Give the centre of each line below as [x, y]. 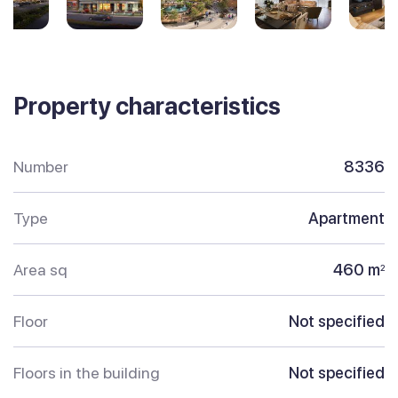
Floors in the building [87, 373]
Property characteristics [147, 107]
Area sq [40, 270]
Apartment [346, 219]
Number [41, 167]
